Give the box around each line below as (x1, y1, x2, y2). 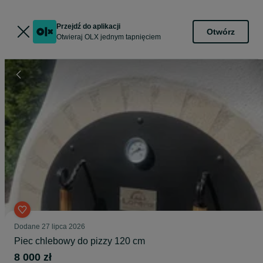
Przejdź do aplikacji (56, 22, 120, 31)
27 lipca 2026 (42, 222, 85, 231)
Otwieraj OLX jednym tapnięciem (56, 33, 161, 41)
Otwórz (207, 26, 235, 36)
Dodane (14, 222, 42, 231)
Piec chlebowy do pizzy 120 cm (14, 236, 145, 246)
